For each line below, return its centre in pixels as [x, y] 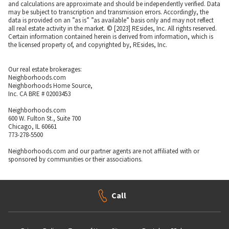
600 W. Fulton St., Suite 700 [44, 118]
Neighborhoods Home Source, [50, 85]
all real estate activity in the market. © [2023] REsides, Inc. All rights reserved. [112, 28]
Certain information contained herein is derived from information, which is [111, 36]
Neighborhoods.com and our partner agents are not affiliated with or [104, 151]
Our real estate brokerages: [45, 69]
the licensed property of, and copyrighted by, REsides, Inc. [88, 44]
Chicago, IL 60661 [32, 126]
